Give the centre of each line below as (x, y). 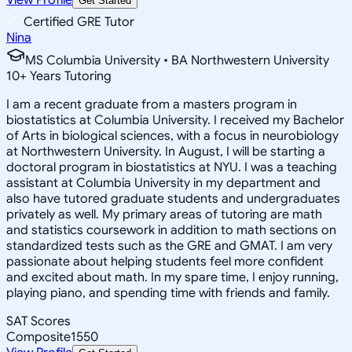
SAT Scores (38, 321)
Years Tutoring (69, 76)
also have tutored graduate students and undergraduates (173, 198)
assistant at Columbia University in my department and (163, 183)
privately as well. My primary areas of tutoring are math (164, 214)
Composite (38, 337)
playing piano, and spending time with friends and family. (168, 293)
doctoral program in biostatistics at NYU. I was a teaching (172, 167)
